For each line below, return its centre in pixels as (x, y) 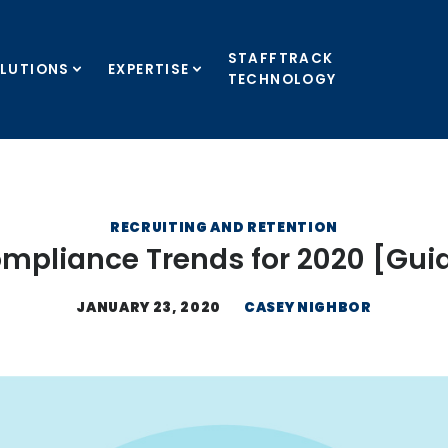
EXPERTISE (149, 69)
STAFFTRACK (280, 59)
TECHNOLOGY (282, 80)
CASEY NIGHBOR (307, 307)
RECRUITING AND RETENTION (224, 227)
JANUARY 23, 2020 (149, 307)
